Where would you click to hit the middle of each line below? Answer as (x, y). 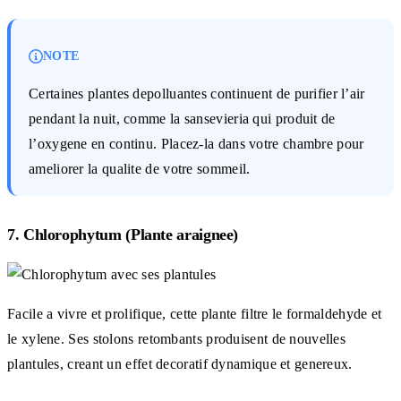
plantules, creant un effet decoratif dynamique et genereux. (180, 363)
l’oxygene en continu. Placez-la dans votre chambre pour (196, 143)
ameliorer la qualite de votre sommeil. (140, 168)
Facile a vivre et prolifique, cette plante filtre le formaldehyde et (195, 313)
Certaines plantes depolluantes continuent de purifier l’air (197, 93)
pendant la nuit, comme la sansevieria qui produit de (182, 118)
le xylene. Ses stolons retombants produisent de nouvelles (177, 338)
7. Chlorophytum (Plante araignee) (123, 234)
